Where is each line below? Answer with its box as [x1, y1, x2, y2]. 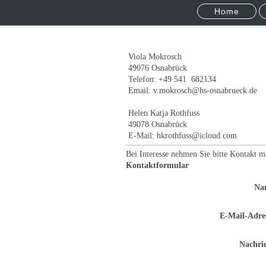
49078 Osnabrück [126, 119, 187, 129]
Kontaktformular [126, 160, 189, 170]
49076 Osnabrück [126, 62, 187, 72]
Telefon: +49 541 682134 [126, 74, 216, 84]
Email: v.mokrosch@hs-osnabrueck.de [126, 85, 257, 95]
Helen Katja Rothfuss [126, 107, 199, 118]
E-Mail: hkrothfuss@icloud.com [126, 130, 237, 140]
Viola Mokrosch [126, 51, 182, 61]
